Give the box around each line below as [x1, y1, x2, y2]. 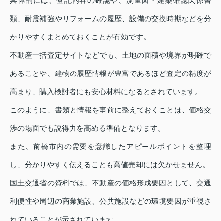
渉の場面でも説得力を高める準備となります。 [10, 123, 165, 132]
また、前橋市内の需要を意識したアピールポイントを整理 [10, 142, 211, 150]
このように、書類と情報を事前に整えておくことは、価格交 [10, 105, 211, 114]
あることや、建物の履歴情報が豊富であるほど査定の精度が [10, 69, 211, 77]
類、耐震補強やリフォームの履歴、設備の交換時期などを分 [10, 14, 211, 23]
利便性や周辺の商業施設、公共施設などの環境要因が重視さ [10, 196, 211, 205]
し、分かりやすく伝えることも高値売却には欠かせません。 [10, 160, 210, 169]
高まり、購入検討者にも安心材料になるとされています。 [10, 87, 202, 96]
